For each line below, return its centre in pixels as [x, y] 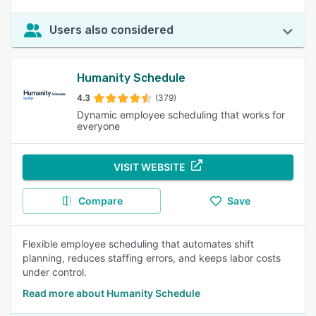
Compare [100, 201]
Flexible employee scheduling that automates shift [138, 244]
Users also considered [111, 30]
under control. [55, 272]
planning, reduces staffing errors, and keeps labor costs [152, 258]
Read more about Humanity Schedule [111, 293]
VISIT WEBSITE [150, 167]
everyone [99, 126]
